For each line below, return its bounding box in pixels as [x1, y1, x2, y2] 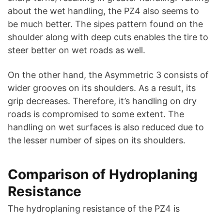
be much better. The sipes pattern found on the [8, 19, 203, 30]
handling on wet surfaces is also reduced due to [8, 122, 204, 133]
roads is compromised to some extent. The [8, 109, 184, 120]
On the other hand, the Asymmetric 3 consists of [8, 70, 209, 80]
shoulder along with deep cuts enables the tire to [8, 32, 208, 43]
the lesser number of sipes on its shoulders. [8, 135, 186, 146]
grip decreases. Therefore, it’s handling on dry [8, 96, 197, 107]
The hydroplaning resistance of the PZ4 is [8, 203, 180, 214]
